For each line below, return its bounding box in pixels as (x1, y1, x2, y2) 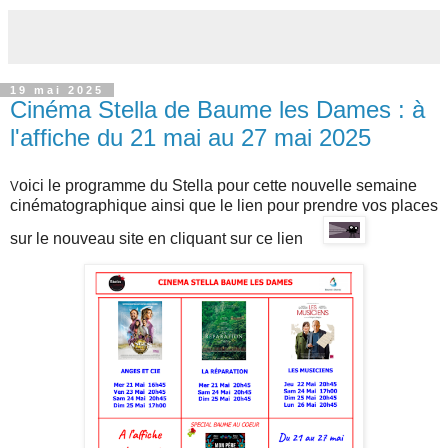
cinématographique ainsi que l (10, 196, 224, 214)
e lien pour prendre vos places (224, 196, 438, 214)
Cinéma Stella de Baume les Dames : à (10, 95, 425, 123)
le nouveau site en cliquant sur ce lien (36, 229, 307, 247)
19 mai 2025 (10, 83, 104, 96)
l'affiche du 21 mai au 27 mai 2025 (10, 123, 371, 151)
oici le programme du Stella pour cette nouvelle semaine (19, 176, 417, 194)
